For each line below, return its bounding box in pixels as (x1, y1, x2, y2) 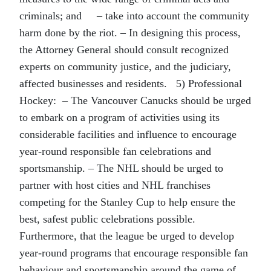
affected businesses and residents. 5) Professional (19, 77, 242, 90)
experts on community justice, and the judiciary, (19, 60, 231, 73)
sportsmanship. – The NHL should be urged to (19, 162, 223, 174)
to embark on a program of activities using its (19, 111, 220, 123)
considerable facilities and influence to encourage (19, 128, 237, 140)
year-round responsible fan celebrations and (19, 145, 211, 157)
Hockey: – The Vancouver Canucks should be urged (19, 94, 251, 106)
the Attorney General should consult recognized (19, 44, 229, 56)
